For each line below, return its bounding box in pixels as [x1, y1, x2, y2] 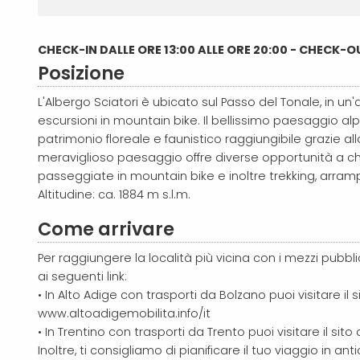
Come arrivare [38, 215, 174, 242]
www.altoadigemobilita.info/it [38, 305, 211, 321]
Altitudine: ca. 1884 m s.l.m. [38, 186, 190, 202]
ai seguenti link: [38, 268, 127, 284]
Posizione [38, 59, 125, 86]
